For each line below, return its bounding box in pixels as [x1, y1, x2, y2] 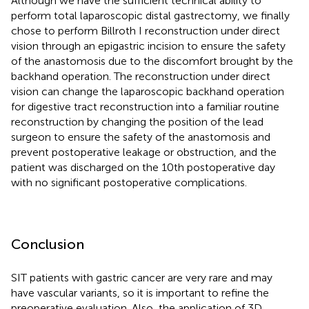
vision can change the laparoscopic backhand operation [11, 84, 284, 98]
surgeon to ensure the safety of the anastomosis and [11, 130, 270, 143]
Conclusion [11, 235, 84, 252]
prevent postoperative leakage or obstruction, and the [11, 145, 277, 159]
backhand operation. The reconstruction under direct [11, 69, 270, 83]
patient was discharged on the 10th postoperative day [11, 160, 275, 174]
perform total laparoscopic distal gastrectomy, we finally [11, 8, 290, 22]
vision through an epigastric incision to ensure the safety [11, 39, 286, 52]
